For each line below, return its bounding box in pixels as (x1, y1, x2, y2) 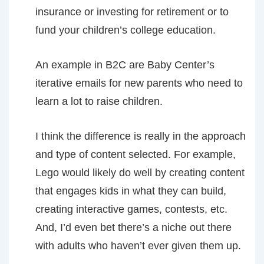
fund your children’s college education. (35, 24, 216, 36)
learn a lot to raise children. (35, 95, 163, 107)
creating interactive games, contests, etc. (35, 203, 227, 215)
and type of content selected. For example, (35, 148, 236, 160)
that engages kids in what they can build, (35, 185, 226, 197)
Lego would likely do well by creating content (35, 167, 245, 179)
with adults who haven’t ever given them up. (35, 240, 241, 252)
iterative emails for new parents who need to (35, 77, 243, 89)
